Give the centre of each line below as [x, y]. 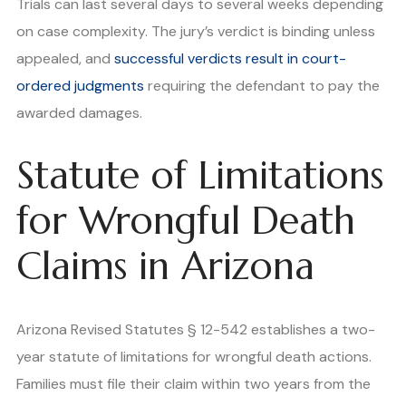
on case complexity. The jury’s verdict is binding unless [196, 32]
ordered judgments [80, 86]
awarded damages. [79, 113]
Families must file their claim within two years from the [193, 383]
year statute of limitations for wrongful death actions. [194, 356]
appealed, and [65, 59]
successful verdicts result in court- [230, 59]
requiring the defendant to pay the [262, 86]
